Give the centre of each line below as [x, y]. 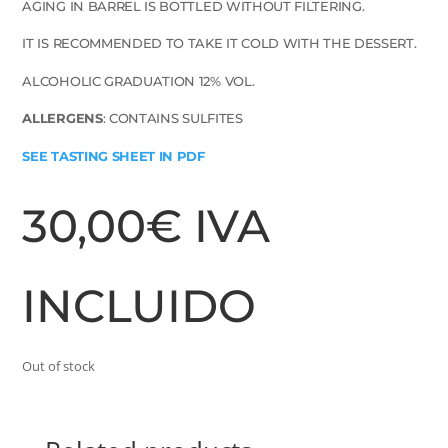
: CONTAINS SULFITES [172, 118]
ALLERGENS [62, 118]
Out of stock [59, 365]
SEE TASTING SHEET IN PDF [113, 155]
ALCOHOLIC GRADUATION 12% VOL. [138, 80]
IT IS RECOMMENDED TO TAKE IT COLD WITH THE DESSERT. [219, 43]
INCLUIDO [139, 305]
